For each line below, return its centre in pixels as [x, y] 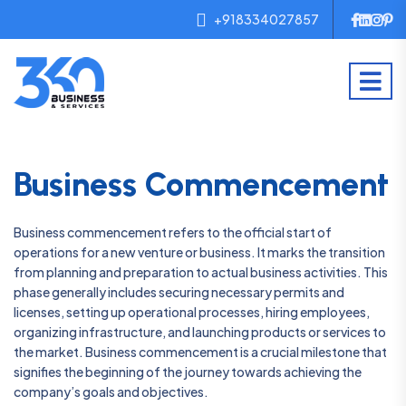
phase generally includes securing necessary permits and [179, 292]
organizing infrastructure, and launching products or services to [200, 332]
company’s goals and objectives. [111, 391]
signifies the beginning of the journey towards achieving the [188, 372]
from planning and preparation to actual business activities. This [201, 272]
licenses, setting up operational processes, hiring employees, [192, 312]
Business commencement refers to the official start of [173, 232]
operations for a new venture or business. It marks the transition [199, 252]
